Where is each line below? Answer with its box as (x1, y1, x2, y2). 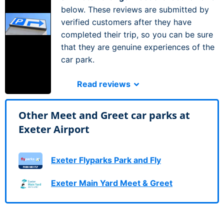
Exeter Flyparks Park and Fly (51, 155, 161, 165)
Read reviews (77, 79, 132, 89)
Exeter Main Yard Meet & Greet (51, 178, 172, 188)
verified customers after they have (61, 17, 191, 27)
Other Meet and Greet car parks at (18, 108, 190, 122)
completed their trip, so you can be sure (61, 29, 213, 40)
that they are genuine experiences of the (61, 42, 214, 52)
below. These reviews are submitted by (61, 4, 209, 15)
